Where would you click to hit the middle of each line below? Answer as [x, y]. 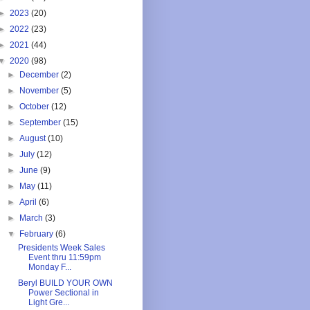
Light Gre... [48, 303]
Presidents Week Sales [61, 248]
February [38, 234]
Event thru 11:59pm [64, 258]
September [42, 123]
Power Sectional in [63, 293]
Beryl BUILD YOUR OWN [65, 283]
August [34, 139]
